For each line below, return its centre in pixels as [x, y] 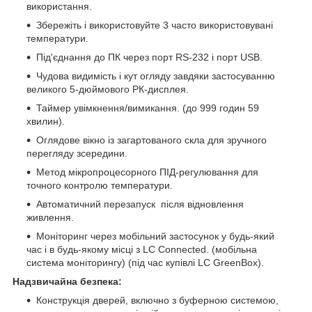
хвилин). [46, 121]
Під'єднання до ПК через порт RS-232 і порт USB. [149, 57]
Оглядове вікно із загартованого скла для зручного [151, 140]
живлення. [50, 217]
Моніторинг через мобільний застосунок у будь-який [155, 236]
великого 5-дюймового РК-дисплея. [108, 89]
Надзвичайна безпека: [67, 281]
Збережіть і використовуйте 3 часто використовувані [155, 25]
